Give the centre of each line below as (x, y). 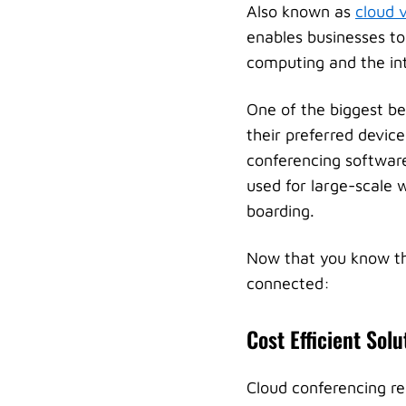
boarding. (280, 211)
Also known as (301, 11)
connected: (288, 283)
